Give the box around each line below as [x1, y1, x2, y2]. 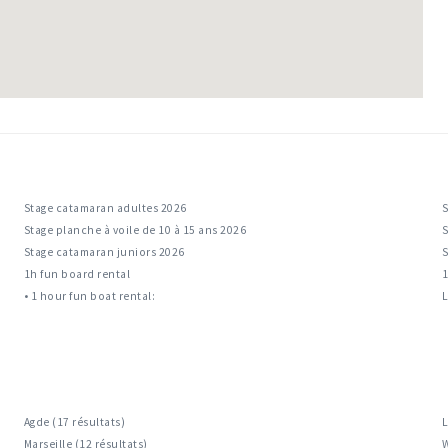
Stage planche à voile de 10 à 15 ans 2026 [23, 223, 247, 238]
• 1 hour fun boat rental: [23, 289, 156, 304]
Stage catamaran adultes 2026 [23, 201, 187, 216]
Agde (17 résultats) [23, 415, 126, 430]
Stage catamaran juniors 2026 [23, 245, 185, 260]
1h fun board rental [23, 267, 131, 282]
